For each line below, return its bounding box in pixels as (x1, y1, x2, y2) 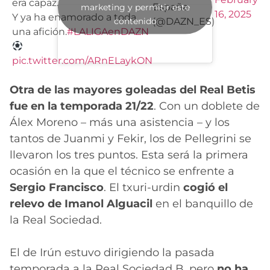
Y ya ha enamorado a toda (12, 11, 136, 23)
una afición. (12, 25, 67, 37)
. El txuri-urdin (104, 181, 183, 195)
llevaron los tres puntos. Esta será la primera (10, 148, 248, 162)
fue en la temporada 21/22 (10, 99, 154, 113)
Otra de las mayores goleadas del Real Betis (10, 83, 256, 97)
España (152, 1, 188, 13)
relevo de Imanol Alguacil (10, 197, 152, 211)
